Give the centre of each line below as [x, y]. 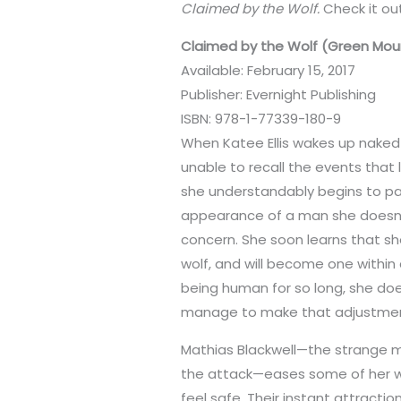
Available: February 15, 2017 [269, 71]
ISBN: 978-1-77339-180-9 [261, 119]
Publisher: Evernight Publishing [279, 95]
